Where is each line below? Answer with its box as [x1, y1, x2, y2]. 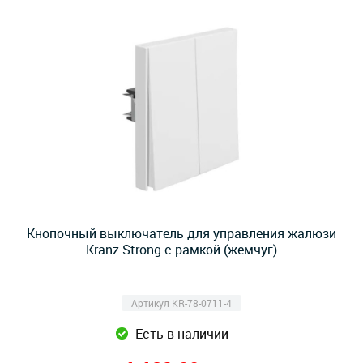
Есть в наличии [135, 325, 228, 343]
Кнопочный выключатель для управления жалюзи [27, 224, 336, 242]
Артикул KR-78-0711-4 [131, 297, 232, 310]
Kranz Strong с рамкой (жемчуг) [86, 241, 277, 258]
